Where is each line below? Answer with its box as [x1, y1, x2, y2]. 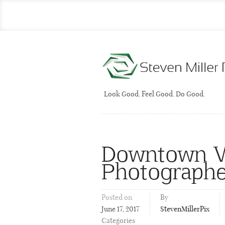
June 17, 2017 [101, 205, 140, 213]
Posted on [101, 194, 132, 202]
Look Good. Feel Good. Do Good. [104, 90, 205, 98]
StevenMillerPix [160, 205, 209, 213]
